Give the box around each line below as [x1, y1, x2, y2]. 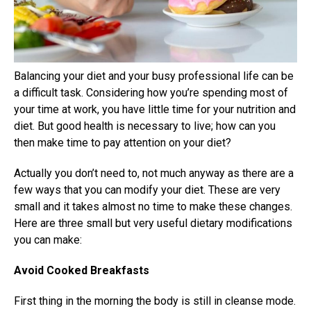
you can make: [14, 233, 82, 246]
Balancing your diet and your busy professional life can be [14, 69, 294, 83]
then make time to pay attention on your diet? [14, 135, 231, 149]
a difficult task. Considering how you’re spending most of [14, 85, 288, 99]
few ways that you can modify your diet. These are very [14, 183, 280, 196]
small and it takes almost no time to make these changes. [14, 199, 292, 213]
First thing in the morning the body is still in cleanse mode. [14, 294, 296, 308]
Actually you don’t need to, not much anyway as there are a [14, 166, 294, 180]
